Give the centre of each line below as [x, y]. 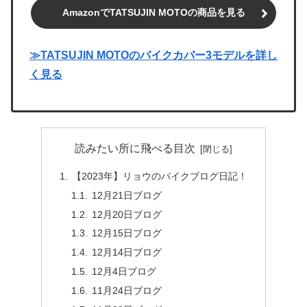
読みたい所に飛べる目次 [135, 149]
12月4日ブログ [124, 272]
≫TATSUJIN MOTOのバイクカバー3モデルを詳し [153, 55]
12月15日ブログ [127, 233]
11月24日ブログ [127, 291]
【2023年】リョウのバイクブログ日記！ [159, 176]
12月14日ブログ [127, 253]
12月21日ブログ [127, 195]
